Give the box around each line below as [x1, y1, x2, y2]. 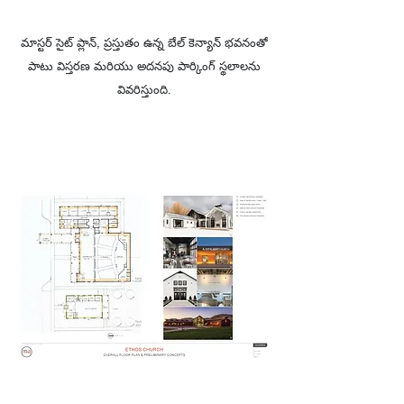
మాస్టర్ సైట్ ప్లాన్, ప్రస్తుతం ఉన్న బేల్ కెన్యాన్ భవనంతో [21, 36, 268, 50]
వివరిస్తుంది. [117, 83, 171, 96]
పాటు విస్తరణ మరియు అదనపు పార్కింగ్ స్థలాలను [28, 60, 261, 73]
